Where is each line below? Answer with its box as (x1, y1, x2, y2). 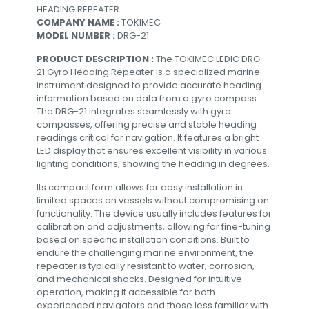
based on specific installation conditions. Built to (37, 232, 250, 246)
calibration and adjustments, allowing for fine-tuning (37, 219, 270, 233)
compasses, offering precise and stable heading (37, 117, 257, 131)
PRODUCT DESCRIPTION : (37, 52, 156, 66)
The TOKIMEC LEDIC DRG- (156, 52, 265, 66)
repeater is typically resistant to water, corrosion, (37, 259, 255, 272)
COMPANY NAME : (37, 15, 121, 29)
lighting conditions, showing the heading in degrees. (37, 157, 270, 170)
